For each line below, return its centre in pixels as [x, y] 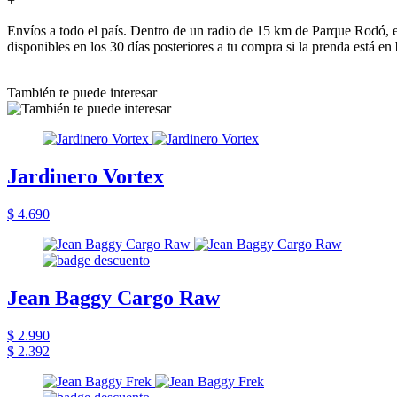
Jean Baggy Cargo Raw [113, 297]
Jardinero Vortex [86, 176]
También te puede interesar [82, 92]
